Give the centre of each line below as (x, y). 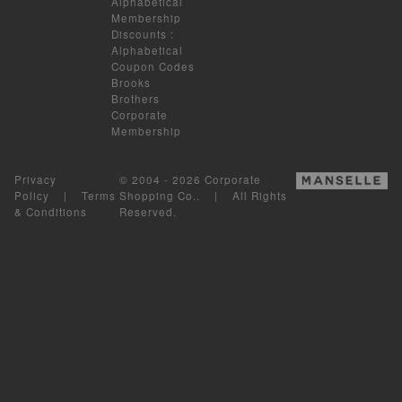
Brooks (131, 82)
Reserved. (149, 211)
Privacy (35, 179)
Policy (32, 195)
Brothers (136, 98)
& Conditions (51, 211)
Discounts (140, 34)
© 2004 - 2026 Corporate (191, 179)
